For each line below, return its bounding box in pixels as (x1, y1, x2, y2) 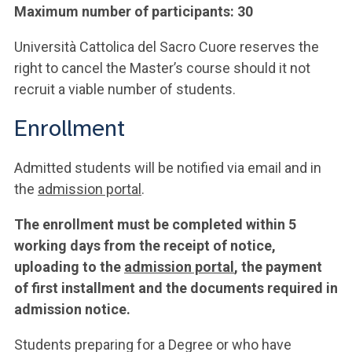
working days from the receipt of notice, (14, 237, 276, 254)
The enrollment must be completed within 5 (14, 216, 296, 233)
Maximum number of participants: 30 (14, 3, 253, 20)
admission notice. (14, 301, 130, 317)
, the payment (234, 258, 322, 275)
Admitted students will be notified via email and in (14, 159, 321, 176)
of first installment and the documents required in (14, 280, 338, 296)
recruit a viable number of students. (14, 81, 236, 97)
